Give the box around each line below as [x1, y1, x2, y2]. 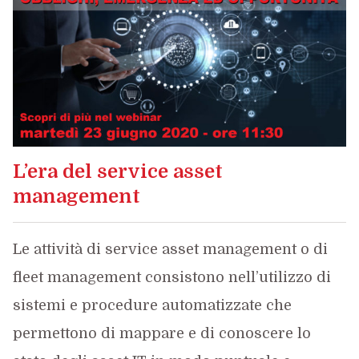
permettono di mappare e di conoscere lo [12, 325, 311, 341]
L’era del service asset [12, 160, 223, 183]
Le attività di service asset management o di [12, 241, 328, 257]
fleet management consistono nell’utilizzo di [12, 269, 331, 285]
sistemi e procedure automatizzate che [12, 297, 292, 313]
